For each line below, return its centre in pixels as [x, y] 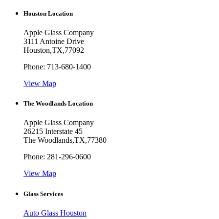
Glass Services [43, 194]
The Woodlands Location [58, 104]
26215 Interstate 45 [53, 131]
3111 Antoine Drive [54, 42]
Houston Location [48, 13]
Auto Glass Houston [55, 213]
